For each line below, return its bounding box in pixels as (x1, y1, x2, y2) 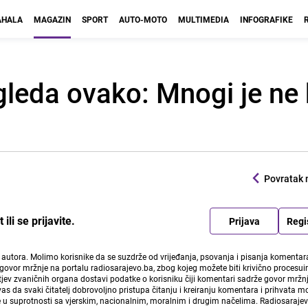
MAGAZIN (34, 14, 71, 25)
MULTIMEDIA (178, 14, 229, 25)
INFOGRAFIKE (240, 14, 293, 25)
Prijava (228, 214, 260, 228)
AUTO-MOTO (119, 14, 167, 25)
